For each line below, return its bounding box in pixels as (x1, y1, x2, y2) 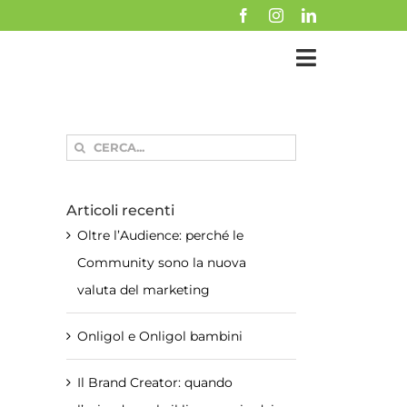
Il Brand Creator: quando (77, 373, 233, 391)
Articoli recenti (66, 201, 174, 219)
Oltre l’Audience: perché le (77, 226, 243, 243)
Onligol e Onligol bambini (77, 327, 243, 344)
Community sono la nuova (77, 253, 246, 271)
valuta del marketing (77, 281, 210, 298)
